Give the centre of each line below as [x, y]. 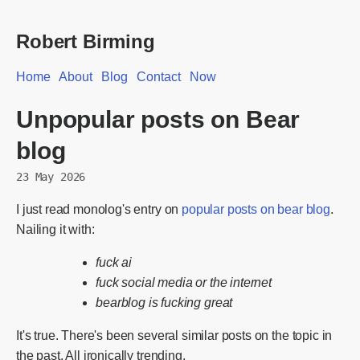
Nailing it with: [55, 229]
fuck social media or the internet [184, 282]
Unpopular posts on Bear [158, 119]
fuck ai [114, 262]
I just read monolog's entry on [99, 209]
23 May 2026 [51, 176]
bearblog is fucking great [164, 302]
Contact [159, 77]
